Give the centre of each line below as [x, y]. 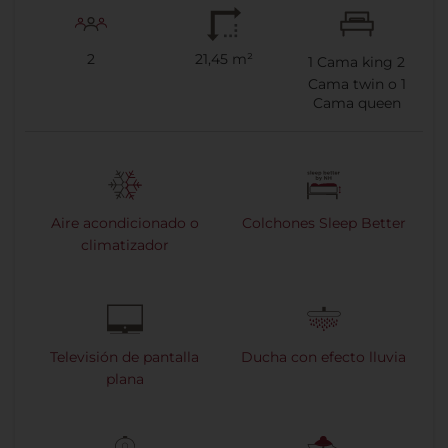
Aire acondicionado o [124, 223]
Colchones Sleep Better [323, 223]
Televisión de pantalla [124, 357]
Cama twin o [354, 84]
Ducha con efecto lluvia [323, 357]
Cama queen [356, 103]
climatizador [124, 245]
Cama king [355, 62]
